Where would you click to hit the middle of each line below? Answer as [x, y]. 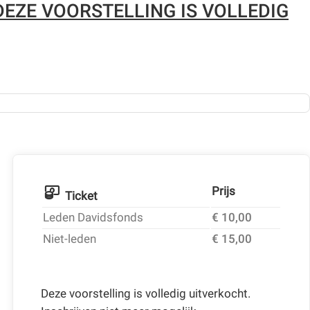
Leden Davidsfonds [93, 217]
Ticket [82, 195]
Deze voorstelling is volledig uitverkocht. [145, 294]
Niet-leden [69, 238]
